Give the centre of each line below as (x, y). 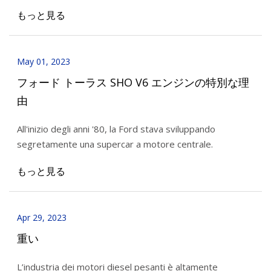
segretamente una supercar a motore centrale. (115, 144)
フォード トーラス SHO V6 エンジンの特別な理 (133, 82)
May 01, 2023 (43, 62)
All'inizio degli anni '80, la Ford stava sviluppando (116, 129)
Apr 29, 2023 (41, 218)
